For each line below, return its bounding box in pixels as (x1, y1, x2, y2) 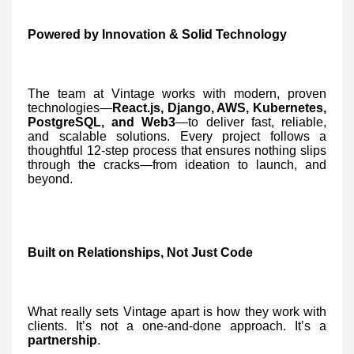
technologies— (28, 100, 112, 115)
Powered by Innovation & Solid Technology (28, 27, 287, 41)
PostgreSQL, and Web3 (28, 115, 176, 129)
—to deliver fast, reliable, (175, 115, 327, 129)
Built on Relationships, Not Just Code (28, 245, 253, 259)
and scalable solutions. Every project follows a (28, 129, 326, 143)
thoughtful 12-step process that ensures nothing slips (28, 143, 326, 157)
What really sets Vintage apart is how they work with (28, 304, 326, 318)
